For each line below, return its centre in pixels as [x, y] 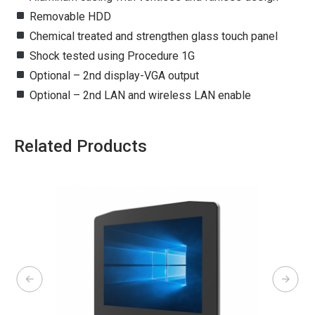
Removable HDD [69, 16]
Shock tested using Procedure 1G [111, 56]
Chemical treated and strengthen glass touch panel [153, 36]
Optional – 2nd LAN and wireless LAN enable [139, 95]
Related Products [81, 146]
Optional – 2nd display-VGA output [113, 75]
